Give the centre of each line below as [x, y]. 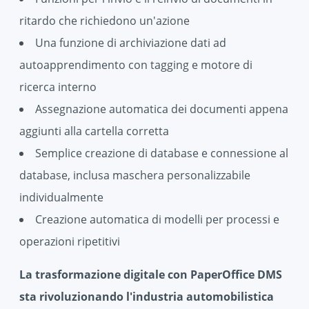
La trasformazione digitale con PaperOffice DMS [151, 275]
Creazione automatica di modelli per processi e [157, 220]
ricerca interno [58, 87]
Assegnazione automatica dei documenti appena [162, 109]
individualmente [61, 198]
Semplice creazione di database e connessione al [162, 153]
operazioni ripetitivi [70, 242]
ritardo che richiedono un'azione [104, 21]
